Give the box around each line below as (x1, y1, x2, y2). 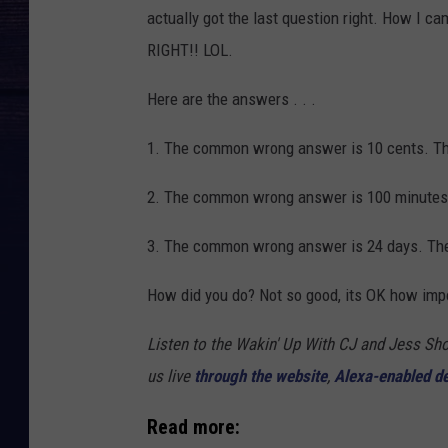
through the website (194, 366, 327, 387)
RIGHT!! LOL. (147, 40, 233, 61)
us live (147, 366, 194, 387)
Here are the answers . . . (147, 89, 316, 110)
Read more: (147, 415, 240, 439)
